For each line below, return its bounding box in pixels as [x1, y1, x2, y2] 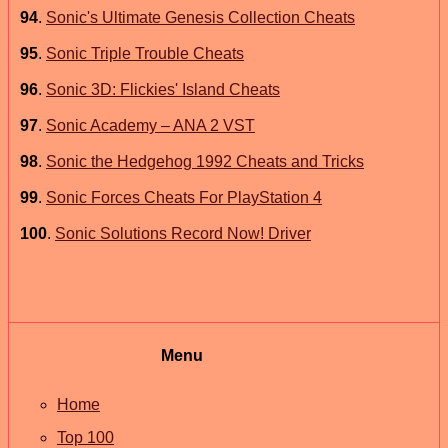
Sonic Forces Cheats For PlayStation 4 [46, 188, 322, 206]
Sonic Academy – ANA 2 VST [46, 116, 255, 134]
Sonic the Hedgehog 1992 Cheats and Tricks [46, 152, 364, 170]
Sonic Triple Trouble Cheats [46, 44, 244, 62]
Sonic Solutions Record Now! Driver [55, 224, 311, 242]
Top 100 [57, 429, 114, 446]
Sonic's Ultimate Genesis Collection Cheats [46, 8, 355, 26]
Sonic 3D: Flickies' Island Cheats [46, 80, 280, 98]
